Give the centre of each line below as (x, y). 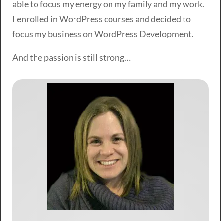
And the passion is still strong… (72, 57)
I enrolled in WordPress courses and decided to (102, 19)
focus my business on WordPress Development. (103, 34)
